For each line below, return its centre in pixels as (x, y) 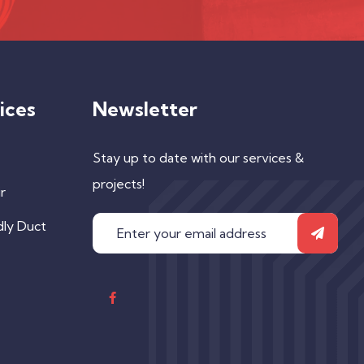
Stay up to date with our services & (198, 157)
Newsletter (145, 108)
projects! (118, 183)
